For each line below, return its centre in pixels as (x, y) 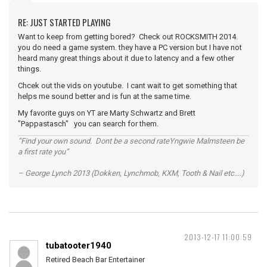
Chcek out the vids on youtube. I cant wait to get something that (128, 86)
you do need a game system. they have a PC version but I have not (130, 47)
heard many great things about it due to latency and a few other (126, 58)
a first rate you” (43, 152)
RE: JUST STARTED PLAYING (64, 22)
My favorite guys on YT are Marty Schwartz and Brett (107, 113)
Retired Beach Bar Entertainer (95, 260)
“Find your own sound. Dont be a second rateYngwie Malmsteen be (131, 141)
